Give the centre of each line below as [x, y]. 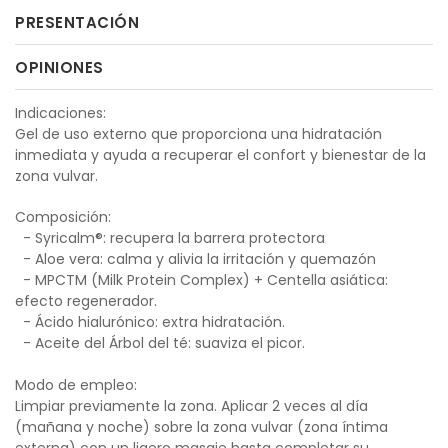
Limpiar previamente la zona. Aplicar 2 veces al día [191, 406]
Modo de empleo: [76, 385]
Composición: [63, 217]
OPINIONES [59, 67]
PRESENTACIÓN [77, 22]
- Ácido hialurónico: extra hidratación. [150, 322]
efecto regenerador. [86, 301]
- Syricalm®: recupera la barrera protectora [170, 238]
